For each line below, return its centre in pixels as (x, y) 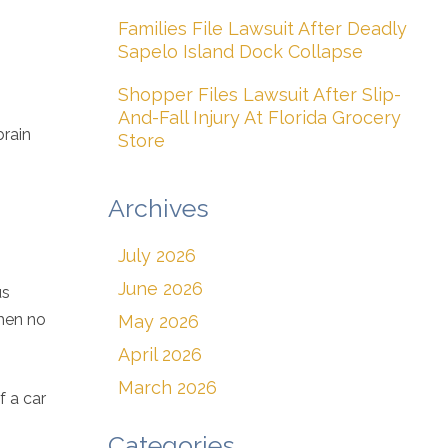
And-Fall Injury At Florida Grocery (259, 117)
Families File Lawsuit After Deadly (262, 28)
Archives (158, 208)
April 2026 (160, 354)
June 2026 (160, 288)
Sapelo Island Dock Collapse (240, 51)
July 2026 (157, 255)
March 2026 (167, 387)
